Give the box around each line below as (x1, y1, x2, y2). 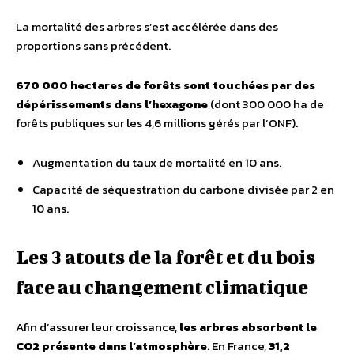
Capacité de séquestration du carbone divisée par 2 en (32, 179, 334, 198)
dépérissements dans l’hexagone (16, 94, 208, 113)
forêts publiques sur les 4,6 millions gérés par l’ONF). (16, 113, 298, 132)
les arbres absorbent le (179, 317, 317, 336)
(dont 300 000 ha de (208, 94, 324, 113)
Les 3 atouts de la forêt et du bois (16, 245, 315, 268)
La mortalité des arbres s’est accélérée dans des (16, 17, 278, 36)
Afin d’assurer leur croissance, (16, 317, 179, 336)
